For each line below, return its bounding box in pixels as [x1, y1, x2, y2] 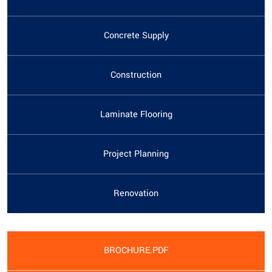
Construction [110, 69, 161, 82]
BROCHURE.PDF [104, 244, 168, 257]
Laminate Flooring [100, 108, 172, 121]
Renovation [114, 187, 158, 200]
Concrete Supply [103, 29, 169, 42]
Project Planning [103, 148, 169, 161]
